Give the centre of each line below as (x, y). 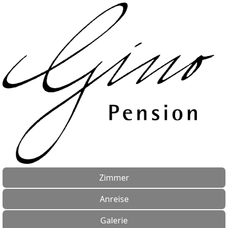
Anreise (114, 199)
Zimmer (114, 177)
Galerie (114, 220)
